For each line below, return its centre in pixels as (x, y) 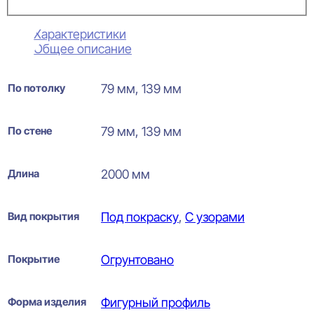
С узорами (215, 217)
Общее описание (83, 48)
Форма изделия (47, 301)
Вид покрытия (43, 216)
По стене (30, 130)
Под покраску (140, 217)
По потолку (36, 88)
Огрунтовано (137, 259)
